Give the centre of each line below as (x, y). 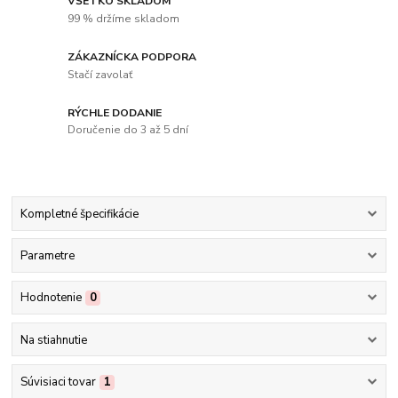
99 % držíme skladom (124, 18)
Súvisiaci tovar (58, 382)
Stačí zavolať (100, 74)
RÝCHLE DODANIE (115, 112)
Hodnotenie (51, 298)
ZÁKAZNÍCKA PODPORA (132, 56)
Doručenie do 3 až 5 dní (128, 130)
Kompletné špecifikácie (79, 214)
